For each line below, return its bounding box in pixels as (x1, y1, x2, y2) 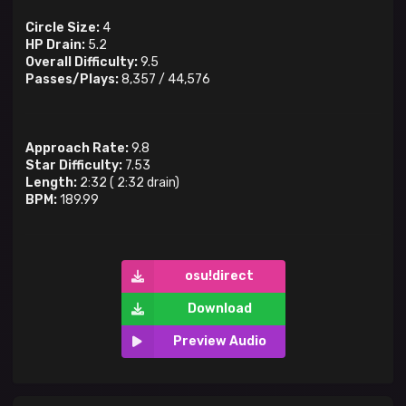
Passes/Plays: (25, 72, 119, 88)
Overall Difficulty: (25, 54, 138, 71)
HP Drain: (25, 37, 85, 53)
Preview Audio (172, 333, 266, 350)
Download (187, 301, 252, 317)
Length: (25, 175, 77, 191)
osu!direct (185, 268, 254, 285)
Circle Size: (25, 20, 100, 36)
